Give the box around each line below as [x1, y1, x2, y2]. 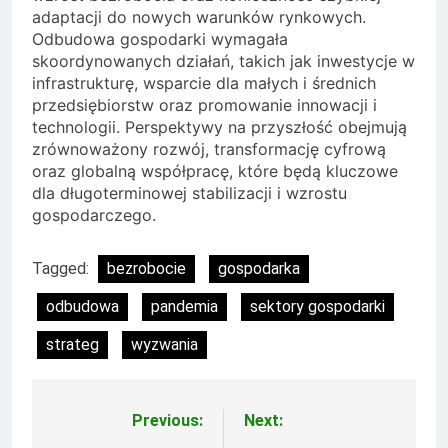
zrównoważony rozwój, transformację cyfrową [32, 139, 386, 160]
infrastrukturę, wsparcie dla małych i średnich [32, 73, 376, 94]
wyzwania [131, 335, 198, 355]
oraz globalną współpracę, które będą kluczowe [32, 161, 398, 182]
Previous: [132, 411, 203, 431]
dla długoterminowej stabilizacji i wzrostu [32, 183, 347, 204]
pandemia [151, 297, 218, 317]
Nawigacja [51, 412, 165, 441]
